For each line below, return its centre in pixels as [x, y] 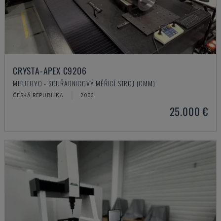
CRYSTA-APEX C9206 [50, 71]
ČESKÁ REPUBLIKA [38, 95]
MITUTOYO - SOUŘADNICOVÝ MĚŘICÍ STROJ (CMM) [84, 83]
